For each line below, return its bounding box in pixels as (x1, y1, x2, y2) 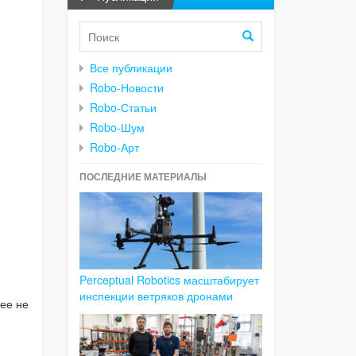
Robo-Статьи (89, 99, 157, 116)
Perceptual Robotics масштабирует (79, 271, 259, 288)
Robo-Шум (89, 119, 145, 136)
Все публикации (89, 60, 172, 76)
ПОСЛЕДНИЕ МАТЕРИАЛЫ (79, 169, 207, 184)
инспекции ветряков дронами (79, 287, 233, 304)
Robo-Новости (89, 79, 164, 96)
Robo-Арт (89, 139, 139, 156)
